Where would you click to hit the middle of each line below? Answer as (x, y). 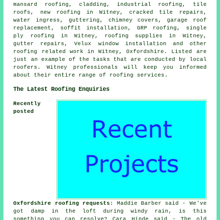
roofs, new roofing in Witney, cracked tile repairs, (110, 13)
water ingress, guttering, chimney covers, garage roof (110, 20)
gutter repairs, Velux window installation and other (110, 44)
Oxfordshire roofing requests (62, 204)
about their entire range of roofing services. (91, 75)
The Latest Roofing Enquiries (62, 90)
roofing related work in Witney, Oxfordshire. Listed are (110, 52)
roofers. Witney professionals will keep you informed (110, 68)
